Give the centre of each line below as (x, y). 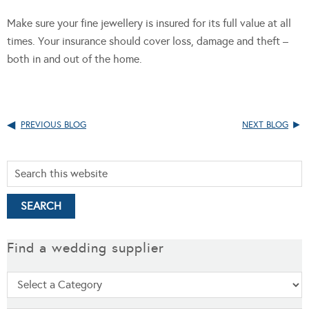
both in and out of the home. (74, 59)
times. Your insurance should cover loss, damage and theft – (148, 41)
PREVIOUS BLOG (53, 124)
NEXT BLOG (265, 124)
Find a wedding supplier (86, 247)
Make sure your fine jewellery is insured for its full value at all (149, 23)
